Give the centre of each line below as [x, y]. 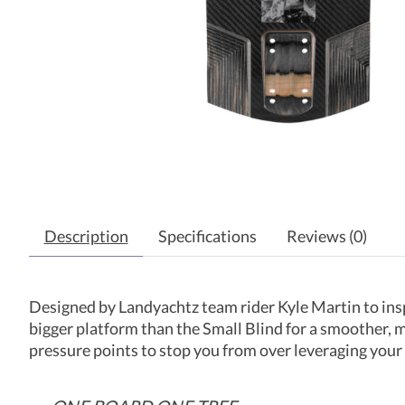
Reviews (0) [326, 237]
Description [86, 237]
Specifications [207, 237]
